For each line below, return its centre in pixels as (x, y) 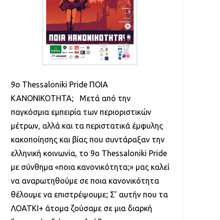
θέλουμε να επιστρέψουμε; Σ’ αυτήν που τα (89, 195)
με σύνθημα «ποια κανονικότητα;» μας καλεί (90, 167)
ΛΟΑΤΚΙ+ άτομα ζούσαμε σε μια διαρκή (81, 208)
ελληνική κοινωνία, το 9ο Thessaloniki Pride (89, 153)
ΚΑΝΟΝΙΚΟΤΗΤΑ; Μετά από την (70, 98)
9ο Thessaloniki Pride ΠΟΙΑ (59, 85)
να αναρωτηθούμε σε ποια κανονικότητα (85, 181)
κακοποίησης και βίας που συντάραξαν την (87, 140)
